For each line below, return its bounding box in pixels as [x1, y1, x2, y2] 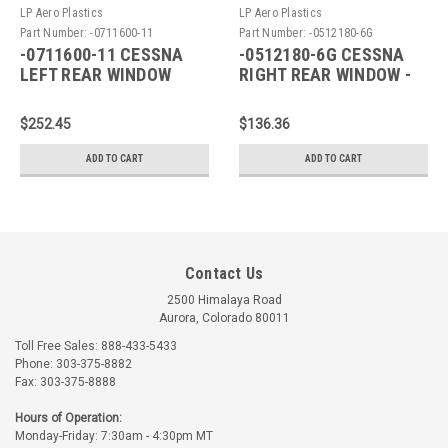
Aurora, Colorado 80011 [158, 310, 290, 325]
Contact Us [184, 263, 264, 283]
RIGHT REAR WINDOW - [239, 63, 411, 85]
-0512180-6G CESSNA [239, 43, 405, 65]
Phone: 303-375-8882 [15, 356, 132, 371]
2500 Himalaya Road [166, 292, 282, 307]
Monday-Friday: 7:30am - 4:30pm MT [15, 428, 213, 443]
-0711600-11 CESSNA [20, 43, 184, 65]
